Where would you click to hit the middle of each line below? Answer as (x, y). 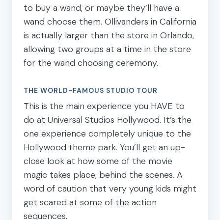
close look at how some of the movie (98, 161)
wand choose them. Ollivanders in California (110, 21)
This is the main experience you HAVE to (104, 106)
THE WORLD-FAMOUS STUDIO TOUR (91, 90)
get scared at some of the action (90, 202)
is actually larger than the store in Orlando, (109, 35)
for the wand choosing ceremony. (91, 63)
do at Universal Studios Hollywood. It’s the (108, 120)
